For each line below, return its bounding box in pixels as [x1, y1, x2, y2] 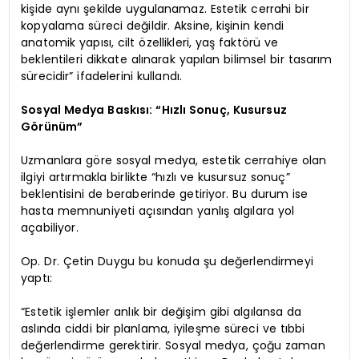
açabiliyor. [21, 219, 79, 236]
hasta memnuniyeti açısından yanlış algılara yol [21, 202, 295, 219]
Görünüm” [21, 118, 83, 135]
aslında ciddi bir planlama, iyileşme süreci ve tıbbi [21, 320, 305, 337]
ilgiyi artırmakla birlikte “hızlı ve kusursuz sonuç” [21, 168, 290, 185]
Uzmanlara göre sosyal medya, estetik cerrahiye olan [21, 151, 327, 168]
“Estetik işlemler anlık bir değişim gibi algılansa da [21, 303, 302, 320]
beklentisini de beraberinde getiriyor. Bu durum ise [21, 185, 309, 202]
